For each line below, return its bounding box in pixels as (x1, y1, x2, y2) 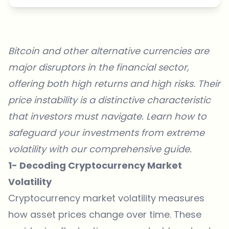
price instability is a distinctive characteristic (8, 94, 211, 106)
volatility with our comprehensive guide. (8, 143, 194, 155)
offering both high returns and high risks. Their (8, 77, 220, 90)
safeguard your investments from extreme (8, 126, 204, 139)
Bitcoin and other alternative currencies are (8, 44, 209, 57)
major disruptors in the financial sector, (8, 61, 189, 74)
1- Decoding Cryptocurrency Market (8, 159, 182, 172)
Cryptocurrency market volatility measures (8, 192, 204, 204)
